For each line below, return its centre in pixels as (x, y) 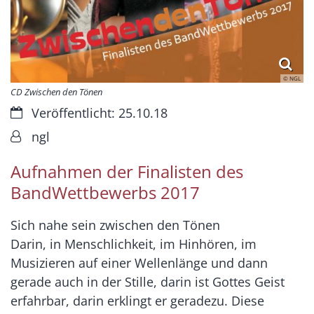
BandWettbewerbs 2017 (105, 193)
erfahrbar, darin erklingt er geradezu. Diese (137, 301)
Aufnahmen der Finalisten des (127, 172)
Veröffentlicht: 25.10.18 (100, 113)
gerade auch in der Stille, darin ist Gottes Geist (148, 282)
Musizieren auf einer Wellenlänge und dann (139, 263)
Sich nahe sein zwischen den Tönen (115, 225)
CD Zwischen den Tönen (56, 92)
